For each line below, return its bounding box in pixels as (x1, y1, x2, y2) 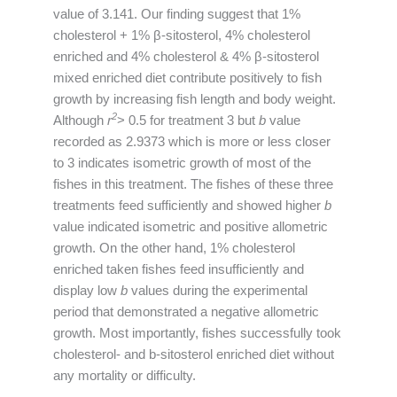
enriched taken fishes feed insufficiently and (53, 261, 304, 276)
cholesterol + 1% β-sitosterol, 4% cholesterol (53, 27, 310, 43)
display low (53, 283, 121, 298)
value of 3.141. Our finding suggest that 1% (53, 6, 300, 21)
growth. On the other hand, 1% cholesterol (53, 240, 295, 255)
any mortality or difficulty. (53, 368, 196, 383)
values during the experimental (131, 283, 307, 298)
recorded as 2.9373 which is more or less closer (53, 134, 331, 149)
